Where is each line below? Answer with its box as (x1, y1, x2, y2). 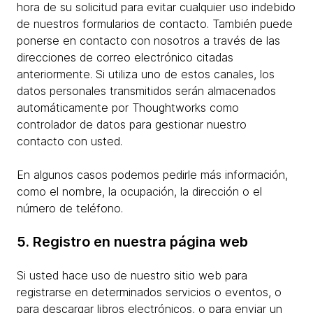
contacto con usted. (17, 134, 126, 148)
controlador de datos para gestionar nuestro (17, 117, 247, 131)
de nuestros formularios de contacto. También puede (17, 17, 293, 31)
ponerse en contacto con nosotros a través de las (17, 34, 280, 48)
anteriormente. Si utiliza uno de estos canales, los (17, 67, 275, 81)
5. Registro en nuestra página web (17, 233, 248, 250)
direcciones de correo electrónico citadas (17, 50, 233, 64)
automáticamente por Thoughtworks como (17, 101, 239, 115)
